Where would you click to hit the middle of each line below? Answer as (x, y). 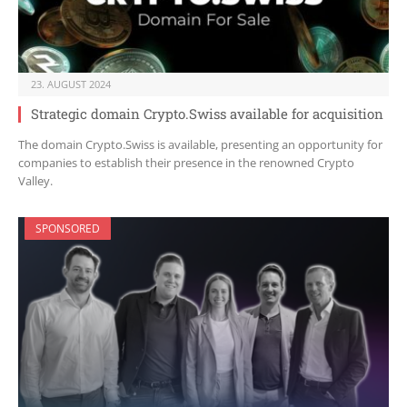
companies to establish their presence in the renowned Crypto (186, 163)
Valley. (35, 181)
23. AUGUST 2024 (71, 84)
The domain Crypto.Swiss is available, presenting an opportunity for (200, 145)
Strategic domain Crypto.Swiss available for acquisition (207, 114)
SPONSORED (68, 229)
